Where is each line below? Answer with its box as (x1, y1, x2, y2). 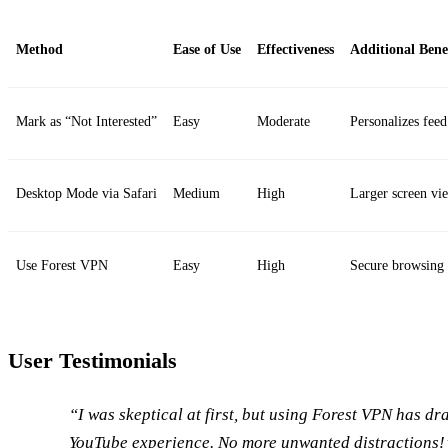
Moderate (257, 114, 310, 130)
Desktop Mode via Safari (16, 186, 157, 202)
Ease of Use (173, 42, 241, 58)
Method (16, 42, 63, 58)
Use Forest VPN (16, 258, 108, 274)
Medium (173, 186, 220, 202)
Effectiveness (257, 42, 334, 58)
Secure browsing (350, 258, 444, 274)
